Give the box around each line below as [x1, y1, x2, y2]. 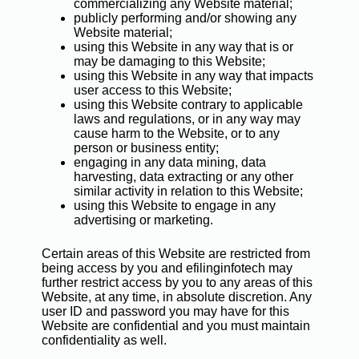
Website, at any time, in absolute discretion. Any [41, 290, 312, 304]
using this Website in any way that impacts [73, 69, 313, 83]
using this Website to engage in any [73, 199, 276, 212]
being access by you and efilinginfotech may [41, 261, 292, 275]
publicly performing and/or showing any [73, 11, 296, 25]
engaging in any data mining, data [73, 155, 266, 169]
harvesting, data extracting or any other [73, 170, 293, 184]
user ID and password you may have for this [41, 305, 289, 318]
